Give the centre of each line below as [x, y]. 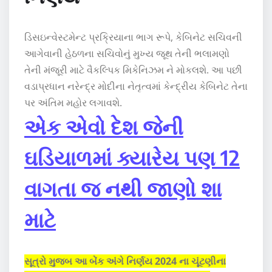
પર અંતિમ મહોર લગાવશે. [73, 102]
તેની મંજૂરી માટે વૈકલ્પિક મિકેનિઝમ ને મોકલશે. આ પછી [133, 70]
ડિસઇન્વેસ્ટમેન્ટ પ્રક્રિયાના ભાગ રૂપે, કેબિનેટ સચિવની [133, 37]
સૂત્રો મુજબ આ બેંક [65, 261]
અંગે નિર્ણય [129, 261]
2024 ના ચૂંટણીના [189, 261]
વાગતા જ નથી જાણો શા [123, 188]
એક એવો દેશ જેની [104, 126]
